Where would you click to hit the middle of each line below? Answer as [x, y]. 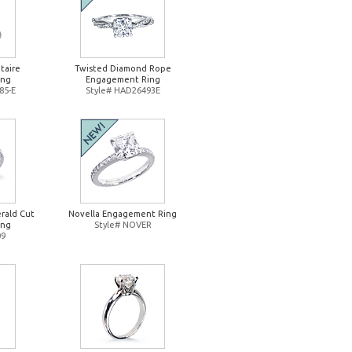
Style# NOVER [123, 225]
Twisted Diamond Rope [123, 68]
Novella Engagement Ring [123, 214]
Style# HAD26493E [123, 90]
